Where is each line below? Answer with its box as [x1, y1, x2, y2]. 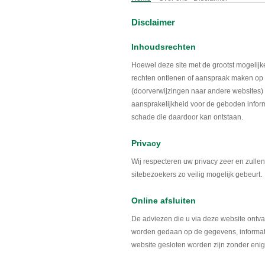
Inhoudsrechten [131, 42, 196, 51]
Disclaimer [131, 17, 175, 27]
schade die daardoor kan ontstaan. [131, 113, 243, 121]
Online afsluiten [131, 196, 196, 205]
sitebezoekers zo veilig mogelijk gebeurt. [131, 170, 262, 179]
